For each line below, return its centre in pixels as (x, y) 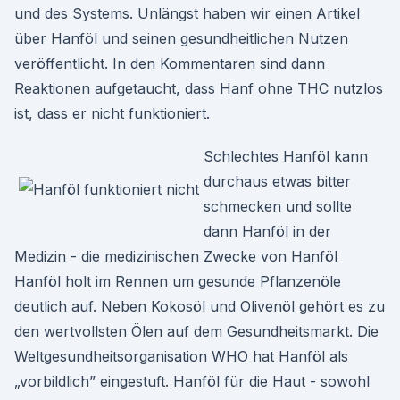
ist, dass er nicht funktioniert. (112, 113)
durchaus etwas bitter (277, 181)
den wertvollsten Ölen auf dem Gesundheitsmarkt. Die (196, 331)
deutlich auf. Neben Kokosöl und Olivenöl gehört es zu (200, 306)
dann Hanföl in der (267, 231)
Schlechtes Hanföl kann (286, 156)
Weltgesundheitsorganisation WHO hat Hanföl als (181, 356)
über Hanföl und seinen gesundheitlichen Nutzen (181, 38)
